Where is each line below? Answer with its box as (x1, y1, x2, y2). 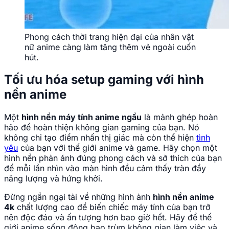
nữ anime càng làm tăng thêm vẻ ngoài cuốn (25, 41, 196, 52)
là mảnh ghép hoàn (142, 112, 218, 123)
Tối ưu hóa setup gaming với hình (4, 72, 204, 87)
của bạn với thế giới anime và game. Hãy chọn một (18, 143, 217, 153)
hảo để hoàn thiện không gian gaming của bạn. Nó (4, 122, 199, 133)
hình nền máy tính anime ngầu (21, 112, 142, 123)
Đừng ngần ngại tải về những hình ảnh (4, 192, 153, 202)
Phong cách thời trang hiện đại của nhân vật (25, 31, 194, 42)
